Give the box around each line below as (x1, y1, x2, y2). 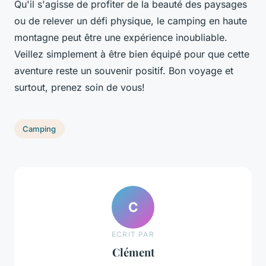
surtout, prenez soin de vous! (14, 81, 145, 94)
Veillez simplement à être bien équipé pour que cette (14, 48, 249, 61)
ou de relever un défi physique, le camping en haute (14, 15, 247, 27)
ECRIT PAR (112, 229, 154, 239)
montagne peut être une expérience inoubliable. (14, 31, 227, 44)
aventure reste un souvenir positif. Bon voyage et (14, 65, 233, 77)
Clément (112, 244, 154, 259)
